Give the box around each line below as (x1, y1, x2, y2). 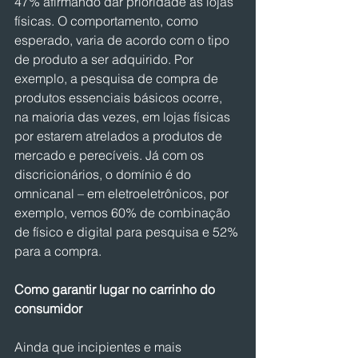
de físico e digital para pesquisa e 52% (14, 224, 241, 240)
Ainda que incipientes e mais (14, 339, 185, 355)
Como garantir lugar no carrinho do (14, 281, 218, 297)
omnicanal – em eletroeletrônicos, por (14, 185, 232, 201)
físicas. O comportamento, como (14, 13, 201, 29)
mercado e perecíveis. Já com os (14, 147, 207, 163)
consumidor (14, 300, 82, 316)
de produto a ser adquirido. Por (14, 51, 197, 67)
